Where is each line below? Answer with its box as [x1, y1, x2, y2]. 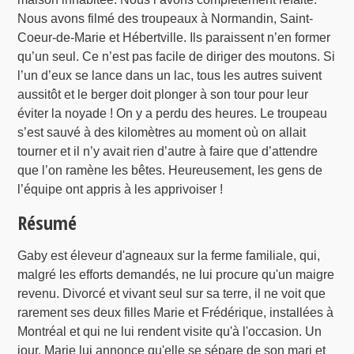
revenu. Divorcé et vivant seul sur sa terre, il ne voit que [17, 287, 326, 301]
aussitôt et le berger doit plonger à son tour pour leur [17, 88, 309, 102]
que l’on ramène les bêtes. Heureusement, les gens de [17, 164, 323, 178]
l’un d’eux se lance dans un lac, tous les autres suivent [17, 69, 322, 83]
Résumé [17, 209, 77, 236]
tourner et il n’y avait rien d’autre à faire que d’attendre [17, 145, 318, 159]
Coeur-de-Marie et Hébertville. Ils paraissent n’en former [17, 31, 331, 45]
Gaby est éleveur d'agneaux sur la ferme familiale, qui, [17, 249, 321, 263]
